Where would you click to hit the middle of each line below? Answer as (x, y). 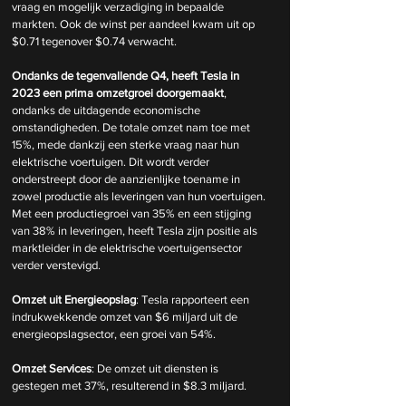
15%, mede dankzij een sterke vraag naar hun (127, 145)
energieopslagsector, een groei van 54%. (114, 334)
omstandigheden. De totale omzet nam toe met (132, 127)
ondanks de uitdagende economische (107, 110)
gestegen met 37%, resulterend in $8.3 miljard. (129, 386)
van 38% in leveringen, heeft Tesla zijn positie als (136, 231)
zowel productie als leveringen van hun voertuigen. (140, 196)
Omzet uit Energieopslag (74, 300)
